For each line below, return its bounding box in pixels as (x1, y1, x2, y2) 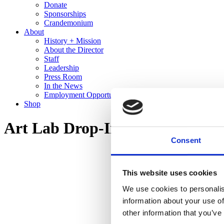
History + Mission (44, 36, 101, 45)
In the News (44, 81, 82, 90)
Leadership (44, 63, 79, 72)
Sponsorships (44, 9, 86, 18)
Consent (171, 135, 201, 144)
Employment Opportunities (44, 90, 129, 99)
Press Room (44, 72, 82, 81)
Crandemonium (44, 18, 93, 27)
